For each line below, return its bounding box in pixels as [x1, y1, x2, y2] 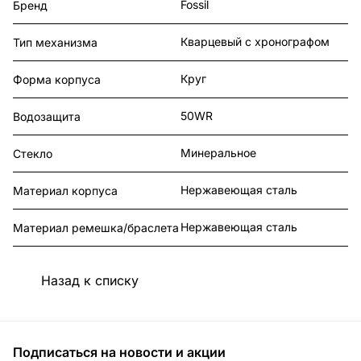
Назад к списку [41, 272, 139, 288]
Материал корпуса [13, 184, 118, 198]
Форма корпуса [13, 73, 101, 87]
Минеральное [180, 146, 256, 160]
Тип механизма [13, 35, 98, 50]
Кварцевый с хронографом [180, 35, 330, 49]
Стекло [13, 147, 52, 161]
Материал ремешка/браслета [13, 221, 179, 235]
